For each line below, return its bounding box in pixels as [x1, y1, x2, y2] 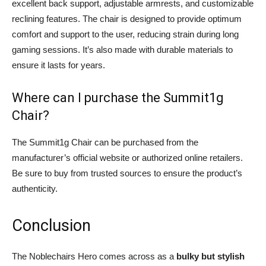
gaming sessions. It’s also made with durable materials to [12, 45, 233, 55]
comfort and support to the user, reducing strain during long [12, 29, 239, 39]
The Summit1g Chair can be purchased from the [12, 137, 198, 147]
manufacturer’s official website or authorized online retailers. [12, 153, 243, 163]
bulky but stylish [174, 251, 245, 261]
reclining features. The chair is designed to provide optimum [12, 14, 242, 24]
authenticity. [12, 183, 58, 194]
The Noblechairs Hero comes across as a [12, 251, 174, 261]
